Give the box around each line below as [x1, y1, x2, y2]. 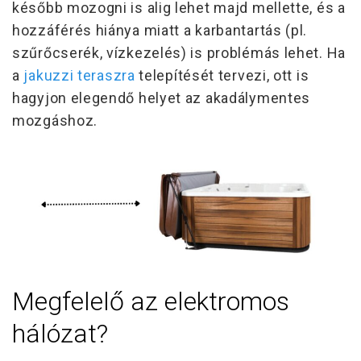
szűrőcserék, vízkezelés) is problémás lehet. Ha [12, 44, 346, 62]
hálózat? [12, 318, 108, 350]
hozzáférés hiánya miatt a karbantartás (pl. [12, 22, 308, 39]
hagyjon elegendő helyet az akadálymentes [12, 89, 310, 107]
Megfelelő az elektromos [12, 286, 289, 317]
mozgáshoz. [12, 112, 98, 130]
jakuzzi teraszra [23, 67, 135, 85]
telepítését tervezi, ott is [135, 67, 309, 85]
